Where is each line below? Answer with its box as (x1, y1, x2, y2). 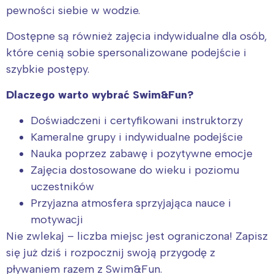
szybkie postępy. (6, 62, 89, 76)
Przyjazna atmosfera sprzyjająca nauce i (31, 196, 231, 210)
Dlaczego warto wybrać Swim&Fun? (6, 87, 194, 102)
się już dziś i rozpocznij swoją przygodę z (6, 245, 215, 259)
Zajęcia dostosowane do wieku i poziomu (31, 163, 239, 177)
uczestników (31, 179, 94, 193)
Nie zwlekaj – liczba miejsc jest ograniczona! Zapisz (6, 229, 268, 243)
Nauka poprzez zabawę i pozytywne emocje (31, 146, 253, 160)
